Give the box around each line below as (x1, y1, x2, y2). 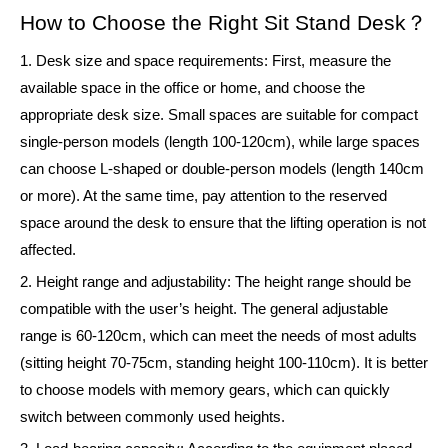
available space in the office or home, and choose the (20, 80, 365, 97)
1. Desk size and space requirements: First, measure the (20, 53, 391, 70)
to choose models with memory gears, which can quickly (20, 382, 390, 399)
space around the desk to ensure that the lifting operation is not (20, 215, 426, 232)
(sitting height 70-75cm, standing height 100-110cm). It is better (20, 355, 428, 372)
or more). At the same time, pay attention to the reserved (20, 188, 387, 205)
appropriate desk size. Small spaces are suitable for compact (20, 107, 418, 124)
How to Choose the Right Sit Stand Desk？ (20, 11, 427, 36)
